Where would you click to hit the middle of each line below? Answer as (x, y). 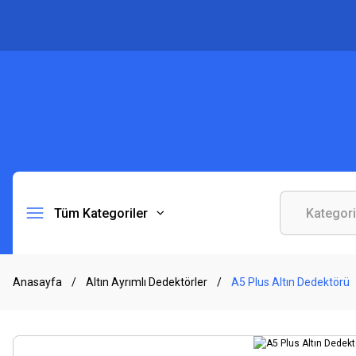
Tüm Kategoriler (101, 213)
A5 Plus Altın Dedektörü (290, 282)
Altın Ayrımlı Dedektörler (147, 282)
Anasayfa (37, 282)
